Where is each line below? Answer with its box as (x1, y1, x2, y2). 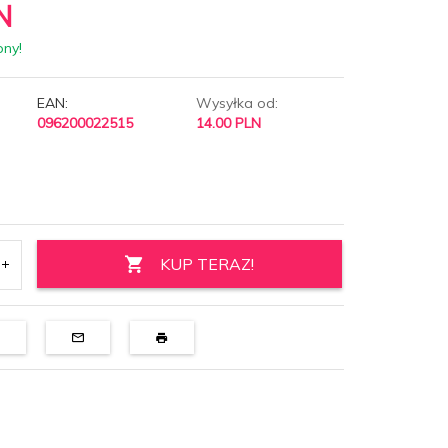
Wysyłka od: (195, 93, 278, 112)
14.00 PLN (195, 113, 261, 132)
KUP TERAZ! (160, 253, 255, 274)
